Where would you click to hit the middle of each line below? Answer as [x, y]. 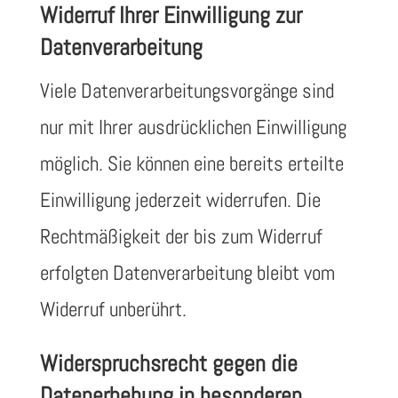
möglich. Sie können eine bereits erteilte [191, 163]
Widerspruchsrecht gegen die [168, 364]
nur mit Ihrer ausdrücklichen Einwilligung [193, 127]
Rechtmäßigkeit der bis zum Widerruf [181, 236]
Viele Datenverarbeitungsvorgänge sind [187, 91]
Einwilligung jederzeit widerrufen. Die [180, 200]
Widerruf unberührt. [113, 309]
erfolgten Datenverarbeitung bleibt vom [187, 273]
